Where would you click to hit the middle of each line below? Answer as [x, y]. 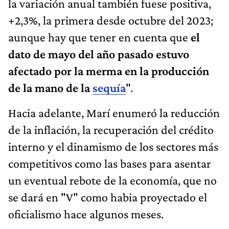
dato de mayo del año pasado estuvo [99, 54]
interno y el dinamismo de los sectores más [113, 146]
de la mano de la [50, 87]
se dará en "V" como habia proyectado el [108, 197]
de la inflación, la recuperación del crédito [111, 129]
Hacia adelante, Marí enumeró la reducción [114, 112]
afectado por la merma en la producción [109, 71]
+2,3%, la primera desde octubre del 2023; [111, 20]
